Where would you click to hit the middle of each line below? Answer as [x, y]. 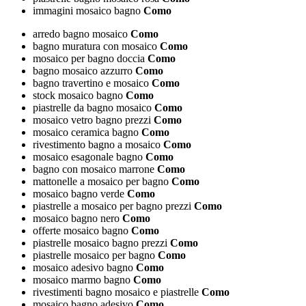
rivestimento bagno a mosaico [97, 145]
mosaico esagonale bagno [88, 157]
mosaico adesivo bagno [83, 268]
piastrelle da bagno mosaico [92, 108]
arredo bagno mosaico [80, 34]
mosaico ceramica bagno [86, 133]
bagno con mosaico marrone [94, 169]
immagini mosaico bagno [87, 11]
